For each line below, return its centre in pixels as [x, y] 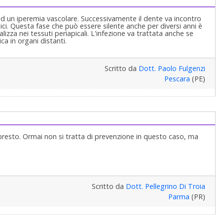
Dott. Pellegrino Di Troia [165, 186]
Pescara [177, 78]
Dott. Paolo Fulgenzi [172, 68]
